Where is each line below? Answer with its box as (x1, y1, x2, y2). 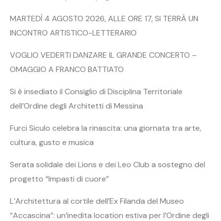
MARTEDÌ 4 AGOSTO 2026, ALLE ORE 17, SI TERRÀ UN (10, 13, 198, 24)
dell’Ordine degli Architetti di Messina (10, 100, 143, 111)
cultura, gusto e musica (10, 137, 94, 147)
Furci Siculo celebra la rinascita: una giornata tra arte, (10, 122, 201, 133)
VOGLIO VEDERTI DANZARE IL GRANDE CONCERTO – (10, 49, 197, 60)
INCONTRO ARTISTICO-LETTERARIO (10, 27, 137, 38)
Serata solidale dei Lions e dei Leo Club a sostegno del (10, 159, 205, 170)
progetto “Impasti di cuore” (10, 173, 109, 184)
